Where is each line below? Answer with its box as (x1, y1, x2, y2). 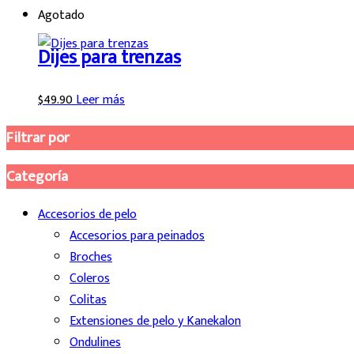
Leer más (76, 88, 125, 111)
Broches (70, 247, 112, 269)
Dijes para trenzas (38, 42, 181, 74)
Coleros (70, 268, 110, 290)
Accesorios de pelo (38, 204, 137, 226)
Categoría (6, 164, 68, 190)
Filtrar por (6, 125, 70, 150)
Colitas (70, 289, 107, 311)
